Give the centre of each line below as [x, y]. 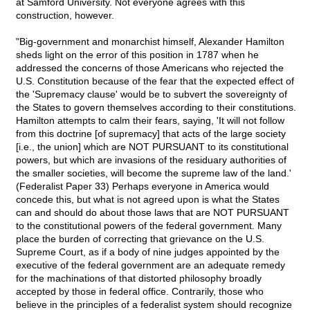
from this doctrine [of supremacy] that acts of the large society [151, 134]
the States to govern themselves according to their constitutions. [156, 108]
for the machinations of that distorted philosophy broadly [139, 279]
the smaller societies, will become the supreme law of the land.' [154, 173]
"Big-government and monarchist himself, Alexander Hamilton [150, 42]
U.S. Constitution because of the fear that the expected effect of [155, 81]
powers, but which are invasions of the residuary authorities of [151, 160]
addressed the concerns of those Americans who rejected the [150, 68]
